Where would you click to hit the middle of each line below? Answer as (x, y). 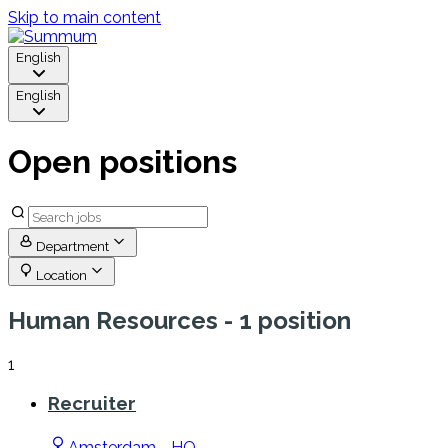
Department (72, 245)
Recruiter (92, 403)
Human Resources (113, 320)
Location (61, 274)
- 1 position (284, 320)
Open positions (122, 162)
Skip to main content (84, 17)
